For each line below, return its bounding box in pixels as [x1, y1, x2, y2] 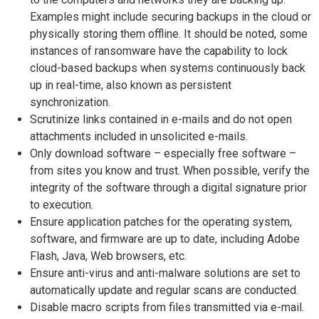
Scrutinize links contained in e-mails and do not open [30, 113, 292, 126]
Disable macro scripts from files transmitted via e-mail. [30, 300, 304, 314]
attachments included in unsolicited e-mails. [30, 130, 248, 143]
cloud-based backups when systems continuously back [30, 61, 305, 75]
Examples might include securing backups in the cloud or [30, 10, 311, 23]
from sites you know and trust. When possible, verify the [30, 164, 310, 177]
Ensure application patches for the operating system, [30, 215, 292, 229]
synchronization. [30, 95, 110, 109]
